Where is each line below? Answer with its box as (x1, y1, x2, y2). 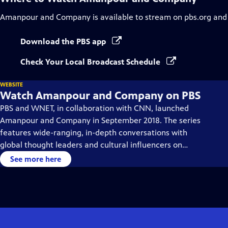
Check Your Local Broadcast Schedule (20, 57, 162, 67)
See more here (10, 154, 61, 164)
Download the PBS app (20, 37, 108, 46)
